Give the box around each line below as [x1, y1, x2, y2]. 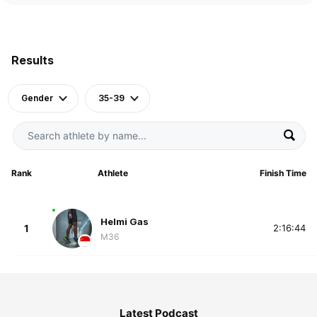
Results [11, 52, 54, 67]
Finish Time [259, 167, 306, 178]
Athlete [97, 167, 128, 178]
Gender [21, 92, 53, 103]
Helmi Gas [100, 216, 149, 228]
